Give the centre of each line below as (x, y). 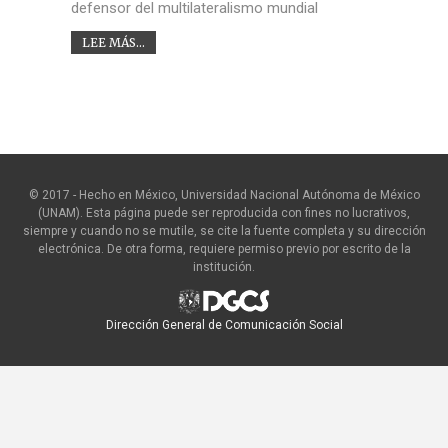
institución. (224, 266)
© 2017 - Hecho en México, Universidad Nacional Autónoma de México (224, 194)
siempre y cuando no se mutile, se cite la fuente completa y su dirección (224, 230)
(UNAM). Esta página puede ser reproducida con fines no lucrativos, (224, 212)
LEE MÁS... (113, 42)
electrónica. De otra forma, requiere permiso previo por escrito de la (224, 248)
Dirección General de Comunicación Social (224, 324)
